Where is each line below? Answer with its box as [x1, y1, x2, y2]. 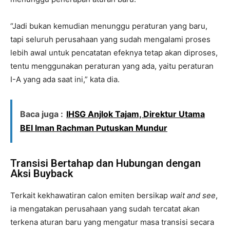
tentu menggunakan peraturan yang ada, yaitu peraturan [10, 61, 214, 71]
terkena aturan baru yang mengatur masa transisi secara [10, 217, 214, 227]
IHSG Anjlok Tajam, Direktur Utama [66, 108, 205, 119]
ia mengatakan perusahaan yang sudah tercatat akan [10, 203, 200, 214]
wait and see [170, 190, 216, 200]
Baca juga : [20, 108, 63, 119]
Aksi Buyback [10, 167, 73, 180]
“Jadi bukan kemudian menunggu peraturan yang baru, [10, 21, 207, 31]
